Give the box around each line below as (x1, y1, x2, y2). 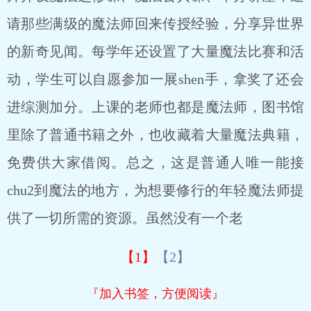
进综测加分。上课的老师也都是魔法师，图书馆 (7, 99, 304, 115)
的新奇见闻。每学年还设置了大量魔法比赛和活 (7, 44, 304, 59)
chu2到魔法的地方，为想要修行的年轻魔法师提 (7, 183, 304, 198)
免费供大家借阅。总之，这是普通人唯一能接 (7, 155, 304, 170)
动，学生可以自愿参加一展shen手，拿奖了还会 (7, 72, 304, 87)
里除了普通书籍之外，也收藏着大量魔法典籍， (7, 127, 304, 142)
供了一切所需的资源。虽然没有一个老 (7, 210, 243, 226)
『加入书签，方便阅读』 (87, 287, 224, 301)
